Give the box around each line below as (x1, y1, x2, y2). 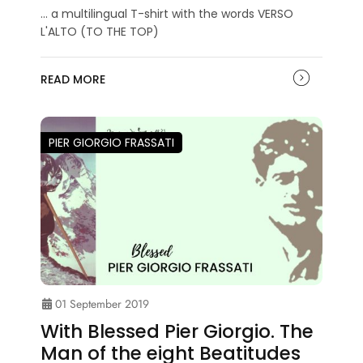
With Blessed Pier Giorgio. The (41, 318, 314, 345)
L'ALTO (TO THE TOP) (41, 23, 159, 40)
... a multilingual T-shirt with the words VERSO (41, 5, 293, 22)
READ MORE (41, 70, 105, 88)
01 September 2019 (52, 296, 149, 313)
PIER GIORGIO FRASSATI (49, 134, 174, 151)
